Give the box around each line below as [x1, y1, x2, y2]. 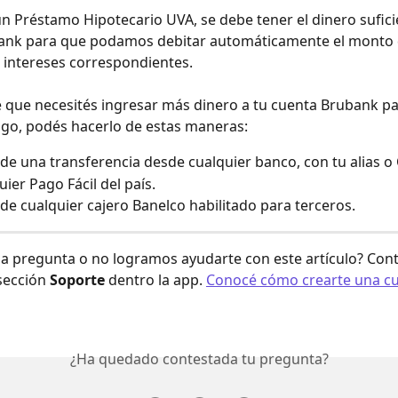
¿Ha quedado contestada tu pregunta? [69, 348, 329, 369]
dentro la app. [105, 269, 206, 290]
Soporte [50, 269, 105, 290]
